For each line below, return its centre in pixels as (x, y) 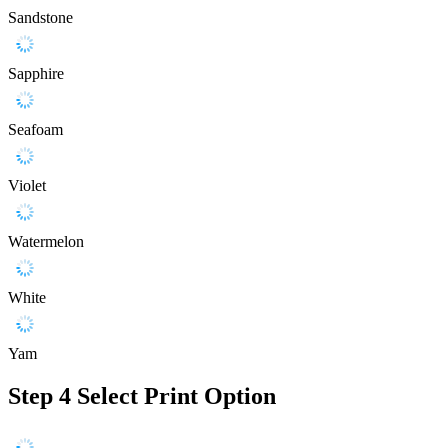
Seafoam (35, 130)
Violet (27, 186)
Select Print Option (176, 396)
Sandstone (40, 18)
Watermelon (46, 242)
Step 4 (39, 396)
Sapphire (36, 74)
